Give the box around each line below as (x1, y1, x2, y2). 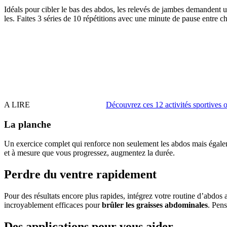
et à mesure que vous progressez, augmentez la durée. (4, 148, 175, 158)
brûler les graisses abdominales (102, 201, 208, 210)
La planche (4, 119, 51, 130)
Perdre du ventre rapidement (4, 168, 157, 181)
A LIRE (4, 100, 30, 109)
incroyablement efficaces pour (4, 201, 102, 210)
